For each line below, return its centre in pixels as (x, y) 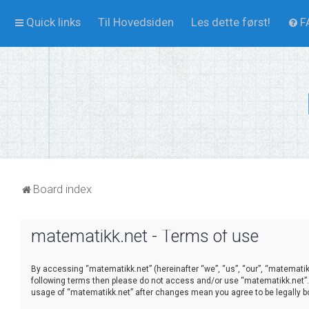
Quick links (53, 22)
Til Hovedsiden (136, 22)
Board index (62, 189)
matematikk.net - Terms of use (145, 236)
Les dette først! (231, 22)
